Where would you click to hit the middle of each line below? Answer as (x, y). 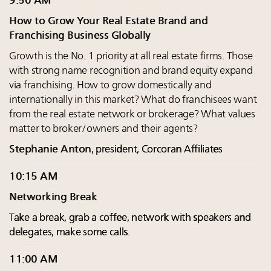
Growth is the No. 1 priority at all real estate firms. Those (131, 57)
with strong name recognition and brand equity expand (131, 71)
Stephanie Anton (50, 150)
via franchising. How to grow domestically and (110, 86)
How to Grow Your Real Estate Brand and (108, 22)
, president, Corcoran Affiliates (157, 150)
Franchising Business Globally (80, 36)
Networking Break (53, 198)
